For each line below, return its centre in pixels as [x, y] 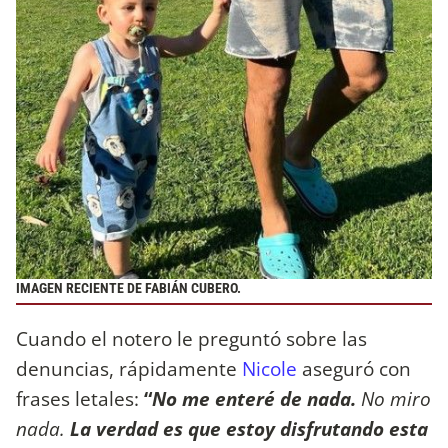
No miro [396, 398]
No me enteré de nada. [256, 398]
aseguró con [354, 368]
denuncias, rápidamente [129, 368]
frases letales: [80, 398]
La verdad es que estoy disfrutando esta [246, 428]
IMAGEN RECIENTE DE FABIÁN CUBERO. [128, 288]
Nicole [269, 368]
